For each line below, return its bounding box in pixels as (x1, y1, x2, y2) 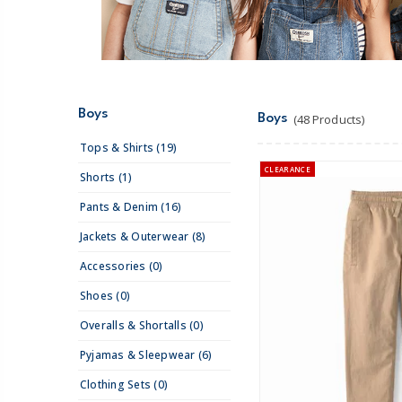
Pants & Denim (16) (80, 199, 182, 215)
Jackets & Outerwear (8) (80, 229, 206, 245)
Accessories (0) (80, 258, 163, 275)
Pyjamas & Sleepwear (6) (80, 347, 213, 363)
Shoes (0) (80, 288, 131, 304)
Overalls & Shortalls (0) (80, 318, 204, 334)
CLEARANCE (265, 164, 310, 175)
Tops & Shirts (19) (80, 140, 178, 156)
